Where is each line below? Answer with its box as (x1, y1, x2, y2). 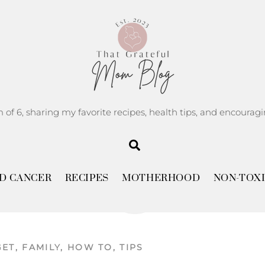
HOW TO (67, 243, 113, 253)
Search (140, 137, 178, 151)
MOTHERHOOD (122, 172, 201, 185)
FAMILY (22, 243, 61, 253)
